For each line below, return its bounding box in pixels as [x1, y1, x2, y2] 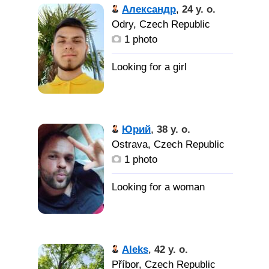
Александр [122, 4, 176, 15]
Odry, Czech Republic [112, 19, 210, 30]
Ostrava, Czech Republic [112, 139, 225, 150]
